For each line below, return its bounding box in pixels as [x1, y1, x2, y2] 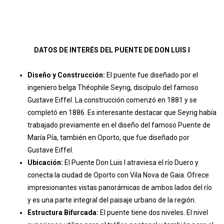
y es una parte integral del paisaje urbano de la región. [27, 213, 196, 221]
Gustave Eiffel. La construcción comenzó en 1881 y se [27, 113, 197, 121]
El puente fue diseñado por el [105, 88, 198, 96]
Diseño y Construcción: [27, 88, 105, 96]
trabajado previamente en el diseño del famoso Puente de [27, 138, 210, 146]
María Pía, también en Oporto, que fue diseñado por [27, 150, 189, 159]
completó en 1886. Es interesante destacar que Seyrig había [27, 125, 216, 134]
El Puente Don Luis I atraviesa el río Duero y [63, 175, 198, 184]
